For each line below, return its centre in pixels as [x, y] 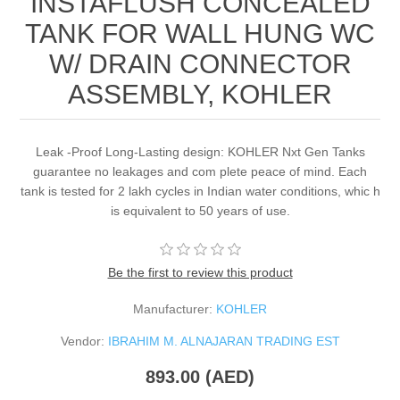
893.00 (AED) [200, 377]
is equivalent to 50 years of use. [200, 211]
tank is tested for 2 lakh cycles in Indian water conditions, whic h [200, 192]
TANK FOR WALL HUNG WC [200, 34]
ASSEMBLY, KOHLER [200, 95]
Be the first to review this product [200, 273]
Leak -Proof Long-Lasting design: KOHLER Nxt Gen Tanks [200, 152]
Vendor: [82, 342]
